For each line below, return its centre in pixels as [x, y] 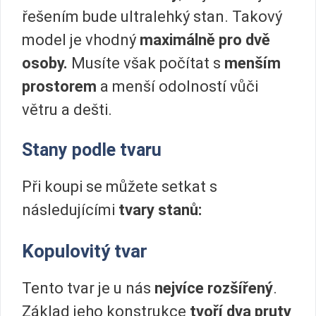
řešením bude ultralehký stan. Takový [152, 16]
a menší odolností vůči [177, 86]
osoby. [47, 63]
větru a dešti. [67, 109]
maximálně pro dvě [203, 39]
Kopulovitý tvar [85, 251]
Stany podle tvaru [92, 150]
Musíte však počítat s [146, 63]
